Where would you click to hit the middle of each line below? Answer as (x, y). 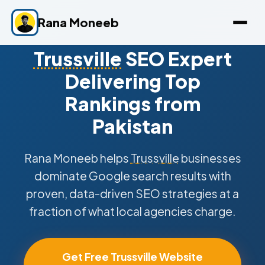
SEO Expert (177, 59)
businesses (210, 158)
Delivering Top (132, 81)
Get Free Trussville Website (132, 257)
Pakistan (132, 126)
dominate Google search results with (132, 176)
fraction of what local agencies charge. (132, 211)
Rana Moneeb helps (77, 158)
